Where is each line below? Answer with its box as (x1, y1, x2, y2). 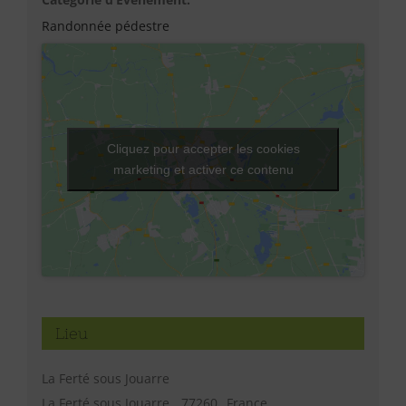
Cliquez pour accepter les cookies (106, 141, 300, 157)
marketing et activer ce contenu (112, 162, 294, 178)
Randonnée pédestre (41, 17, 169, 34)
